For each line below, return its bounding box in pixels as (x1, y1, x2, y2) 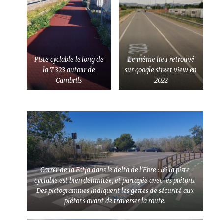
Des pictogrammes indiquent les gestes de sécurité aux (36, 186, 194, 195)
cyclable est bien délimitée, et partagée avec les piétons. (34, 176, 196, 185)
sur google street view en (125, 65, 197, 74)
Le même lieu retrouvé (127, 55, 194, 64)
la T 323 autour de (42, 65, 95, 74)
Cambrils (56, 76, 82, 84)
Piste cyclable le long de (34, 55, 104, 64)
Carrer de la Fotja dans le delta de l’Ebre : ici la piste (40, 165, 190, 174)
